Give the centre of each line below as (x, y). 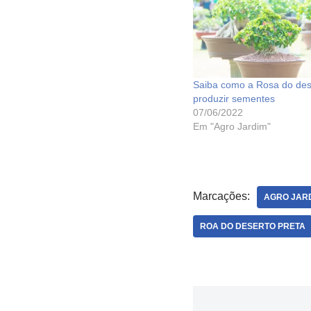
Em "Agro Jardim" (232, 127)
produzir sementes (234, 99)
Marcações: (221, 196)
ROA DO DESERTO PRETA (252, 227)
